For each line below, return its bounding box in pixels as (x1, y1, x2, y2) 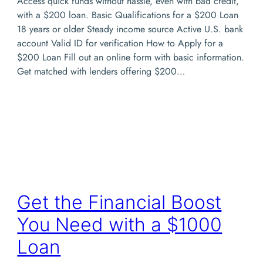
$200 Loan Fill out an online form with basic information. (17, 50, 245, 64)
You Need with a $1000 (17, 213, 222, 237)
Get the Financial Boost (17, 191, 222, 214)
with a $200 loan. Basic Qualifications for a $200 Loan (17, 8, 239, 22)
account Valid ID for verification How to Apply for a (17, 36, 224, 50)
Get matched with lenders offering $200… (17, 64, 186, 78)
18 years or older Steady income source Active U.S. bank (17, 22, 244, 36)
